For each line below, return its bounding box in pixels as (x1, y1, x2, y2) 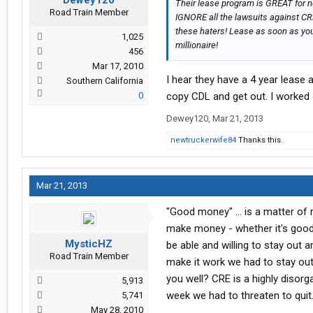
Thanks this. (236, 136, 283, 145)
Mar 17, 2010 (92, 61, 143, 72)
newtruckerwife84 (170, 136, 236, 145)
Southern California (66, 75, 143, 87)
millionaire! (175, 40, 218, 51)
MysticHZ (65, 238, 112, 251)
